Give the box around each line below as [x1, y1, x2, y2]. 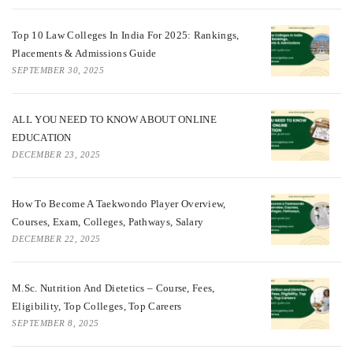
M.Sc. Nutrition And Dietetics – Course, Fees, [12, 282, 215, 295]
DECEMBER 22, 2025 [12, 234, 101, 244]
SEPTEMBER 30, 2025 [12, 65, 104, 76]
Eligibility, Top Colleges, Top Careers [12, 300, 182, 313]
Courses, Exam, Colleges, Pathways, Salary [12, 216, 204, 229]
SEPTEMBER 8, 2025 [12, 318, 99, 329]
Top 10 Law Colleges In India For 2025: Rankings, [12, 29, 240, 42]
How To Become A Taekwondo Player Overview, [12, 198, 226, 210]
